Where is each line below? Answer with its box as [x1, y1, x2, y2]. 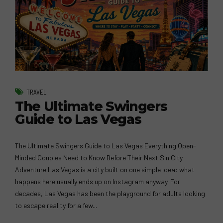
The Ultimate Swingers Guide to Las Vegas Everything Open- [15, 141, 196, 150]
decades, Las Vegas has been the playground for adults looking [15, 189, 205, 198]
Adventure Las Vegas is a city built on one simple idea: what [15, 165, 195, 174]
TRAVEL [26, 88, 46, 96]
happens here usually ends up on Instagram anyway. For [15, 177, 180, 186]
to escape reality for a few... [15, 201, 97, 210]
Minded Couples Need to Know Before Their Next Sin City [15, 153, 183, 162]
